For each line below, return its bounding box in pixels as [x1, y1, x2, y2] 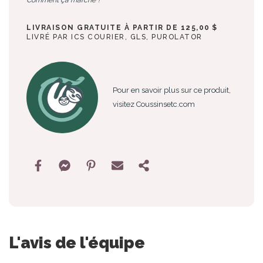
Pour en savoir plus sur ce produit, [113, 86, 231, 95]
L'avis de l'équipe [9, 233, 145, 252]
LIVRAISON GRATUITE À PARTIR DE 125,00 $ [26, 23, 218, 32]
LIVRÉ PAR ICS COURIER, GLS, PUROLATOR [26, 32, 203, 41]
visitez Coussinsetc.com [113, 100, 195, 109]
